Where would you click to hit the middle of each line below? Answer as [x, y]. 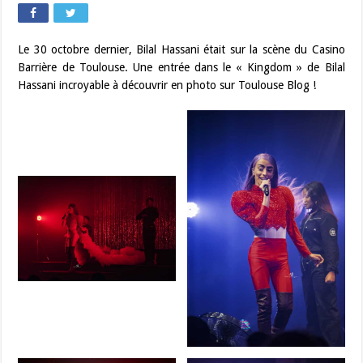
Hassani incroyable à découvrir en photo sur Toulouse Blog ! [167, 85]
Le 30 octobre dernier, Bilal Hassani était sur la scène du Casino [181, 49]
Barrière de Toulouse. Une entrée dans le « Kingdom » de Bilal [181, 67]
